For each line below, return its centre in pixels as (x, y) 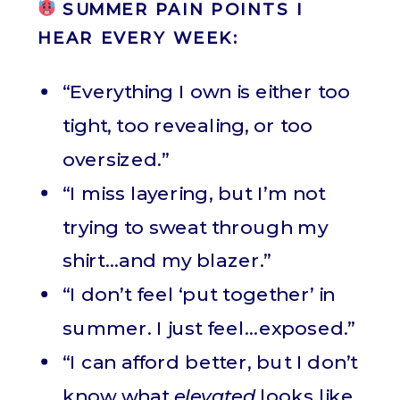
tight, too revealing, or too (187, 126)
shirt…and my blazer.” (168, 261)
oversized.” (117, 159)
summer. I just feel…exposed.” (209, 328)
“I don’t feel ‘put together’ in (199, 295)
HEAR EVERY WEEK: (138, 37)
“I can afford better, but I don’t (210, 362)
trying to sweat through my (195, 227)
